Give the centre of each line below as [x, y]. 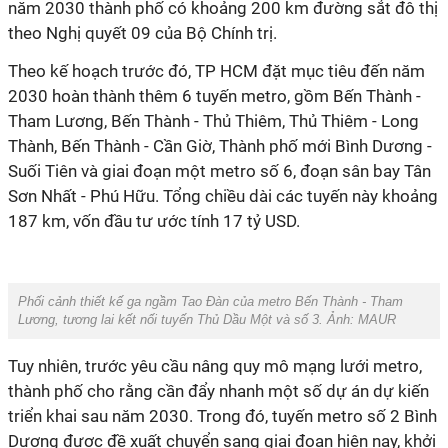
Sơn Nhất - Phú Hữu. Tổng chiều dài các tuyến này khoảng [223, 196]
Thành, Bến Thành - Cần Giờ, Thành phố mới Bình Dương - [220, 146]
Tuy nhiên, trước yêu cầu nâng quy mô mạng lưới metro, [215, 366]
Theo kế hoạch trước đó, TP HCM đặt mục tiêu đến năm [216, 71]
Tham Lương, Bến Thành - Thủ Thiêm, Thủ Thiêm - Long [213, 121]
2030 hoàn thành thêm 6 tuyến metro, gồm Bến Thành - [214, 96]
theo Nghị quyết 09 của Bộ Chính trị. [142, 33]
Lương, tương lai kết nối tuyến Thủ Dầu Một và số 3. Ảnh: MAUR [207, 319]
